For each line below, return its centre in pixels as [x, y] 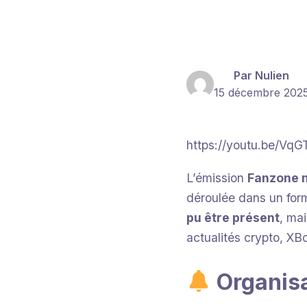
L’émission [217, 177]
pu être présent [233, 217]
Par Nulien [261, 75]
